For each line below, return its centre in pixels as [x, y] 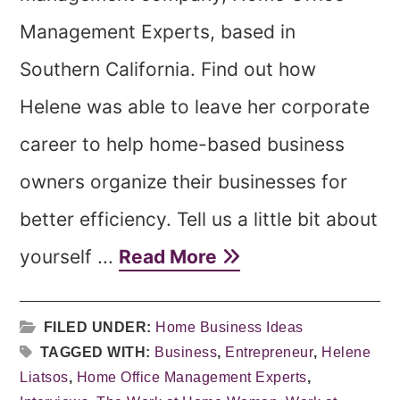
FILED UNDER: [100, 327]
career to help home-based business [183, 144]
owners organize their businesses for [184, 182]
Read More [171, 257]
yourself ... [70, 257]
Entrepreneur [270, 352]
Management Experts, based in [158, 32]
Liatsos [44, 377]
